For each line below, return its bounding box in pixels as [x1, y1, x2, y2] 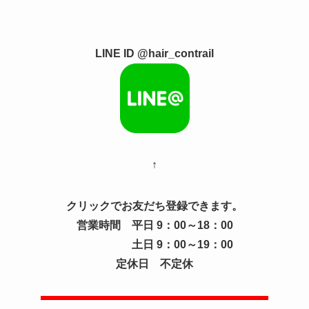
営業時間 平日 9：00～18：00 [76, 219, 233, 232]
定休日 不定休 [116, 258, 193, 270]
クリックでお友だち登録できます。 [66, 200, 243, 212]
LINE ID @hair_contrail [95, 48, 214, 60]
